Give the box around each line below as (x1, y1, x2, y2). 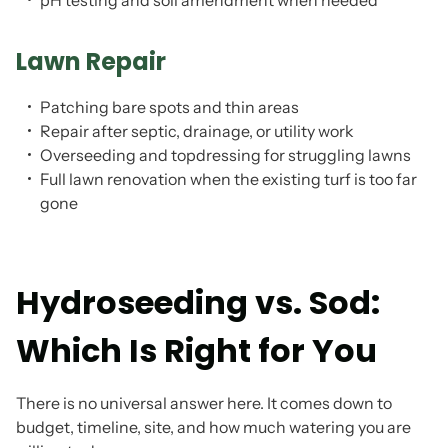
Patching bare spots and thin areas (40, 97, 299, 117)
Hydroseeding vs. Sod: (16, 280, 380, 325)
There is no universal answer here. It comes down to (16, 393, 392, 413)
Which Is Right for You (16, 328, 377, 373)
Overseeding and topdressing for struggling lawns (40, 145, 411, 165)
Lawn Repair (16, 45, 166, 78)
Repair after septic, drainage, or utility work (40, 121, 354, 141)
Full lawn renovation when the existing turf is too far (40, 169, 417, 189)
